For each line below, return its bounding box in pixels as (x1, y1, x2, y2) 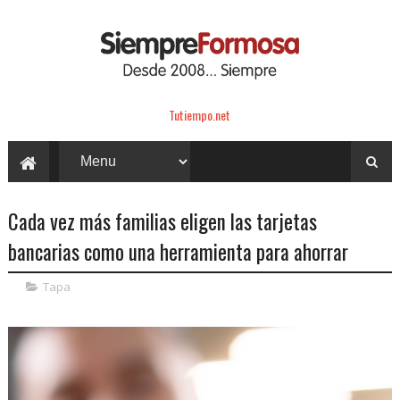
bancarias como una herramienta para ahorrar (7, 236, 348, 267)
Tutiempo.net (169, 104, 231, 124)
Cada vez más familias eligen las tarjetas (7, 205, 317, 237)
